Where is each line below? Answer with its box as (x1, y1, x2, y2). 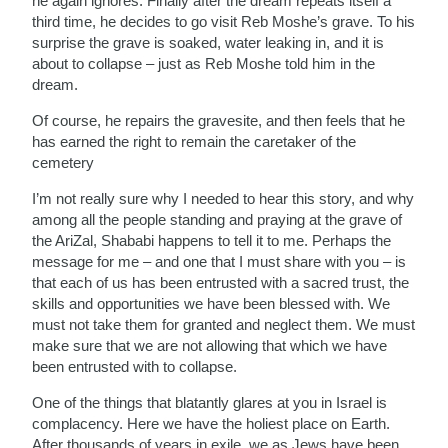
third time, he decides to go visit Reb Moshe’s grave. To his (32, 12, 416, 30)
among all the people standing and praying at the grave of (32, 210, 403, 228)
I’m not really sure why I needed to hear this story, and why (32, 189, 415, 207)
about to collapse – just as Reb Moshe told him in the (32, 54, 376, 72)
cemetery (32, 153, 95, 171)
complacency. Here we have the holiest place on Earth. (32, 414, 391, 432)
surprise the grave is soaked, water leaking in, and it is (32, 33, 385, 51)
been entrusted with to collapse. (32, 357, 238, 375)
